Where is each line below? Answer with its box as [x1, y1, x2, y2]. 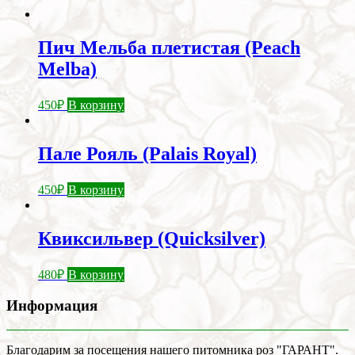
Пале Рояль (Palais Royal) [38, 143, 257, 164]
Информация [6, 297, 97, 315]
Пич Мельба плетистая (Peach [38, 37, 300, 59]
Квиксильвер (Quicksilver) [38, 227, 265, 249]
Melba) [38, 59, 97, 80]
